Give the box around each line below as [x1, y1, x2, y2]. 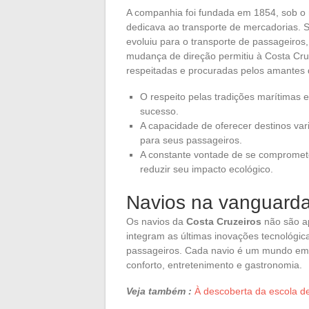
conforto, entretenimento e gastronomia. [126, 259, 302, 270]
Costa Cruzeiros [186, 215, 261, 227]
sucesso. [140, 105, 179, 117]
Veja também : [126, 285, 192, 297]
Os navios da [126, 215, 186, 227]
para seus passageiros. [140, 134, 242, 146]
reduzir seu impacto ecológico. [140, 163, 273, 175]
